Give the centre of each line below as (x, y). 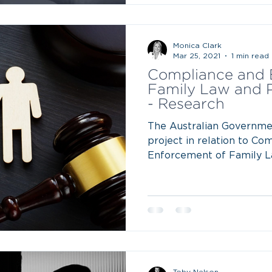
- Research (186, 104)
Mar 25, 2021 (197, 56)
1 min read (250, 56)
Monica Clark (197, 46)
